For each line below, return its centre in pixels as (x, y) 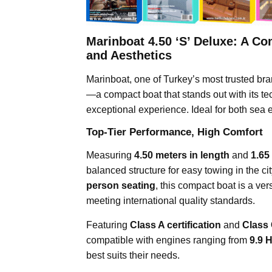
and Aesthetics (129, 55)
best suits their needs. (133, 255)
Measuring (110, 155)
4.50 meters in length (182, 155)
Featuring (108, 225)
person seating (121, 185)
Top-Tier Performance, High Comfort (175, 132)
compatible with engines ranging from (168, 240)
